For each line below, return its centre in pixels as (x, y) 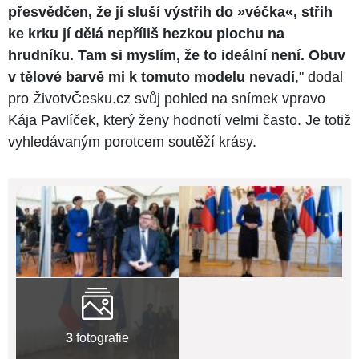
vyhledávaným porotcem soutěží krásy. (132, 142)
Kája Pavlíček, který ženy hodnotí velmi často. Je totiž (179, 121)
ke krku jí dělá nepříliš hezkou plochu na (146, 34)
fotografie (101, 338)
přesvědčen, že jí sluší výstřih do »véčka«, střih (170, 12)
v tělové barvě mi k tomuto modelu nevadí (151, 77)
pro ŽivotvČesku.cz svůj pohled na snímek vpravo (167, 99)
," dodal (319, 77)
